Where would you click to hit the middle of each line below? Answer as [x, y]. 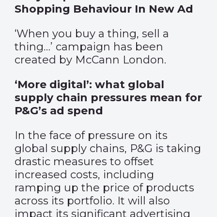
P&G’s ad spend [59, 111]
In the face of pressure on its [91, 135]
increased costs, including [84, 175]
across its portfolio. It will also [92, 201]
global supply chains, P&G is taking [108, 148]
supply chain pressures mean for [108, 98]
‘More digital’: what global [89, 85]
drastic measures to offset [84, 162]
